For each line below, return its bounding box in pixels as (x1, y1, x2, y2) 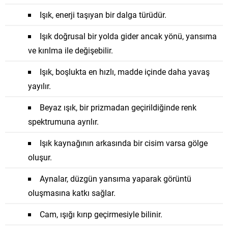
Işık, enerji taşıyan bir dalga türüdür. (40, 9, 166, 20)
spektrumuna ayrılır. (28, 116, 99, 127)
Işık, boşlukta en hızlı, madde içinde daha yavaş (40, 66, 210, 77)
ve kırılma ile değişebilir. (28, 44, 113, 55)
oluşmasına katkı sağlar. (28, 187, 116, 198)
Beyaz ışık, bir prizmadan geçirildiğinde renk (40, 101, 196, 112)
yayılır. (28, 80, 51, 91)
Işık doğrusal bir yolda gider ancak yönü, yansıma (40, 30, 217, 41)
